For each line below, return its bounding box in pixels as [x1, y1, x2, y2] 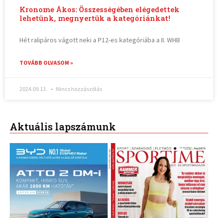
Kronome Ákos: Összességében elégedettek [19, 4, 180, 14]
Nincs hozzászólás [55, 85, 103, 92]
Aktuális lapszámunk [10, 120, 116, 133]
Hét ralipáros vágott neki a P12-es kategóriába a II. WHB [19, 35, 181, 44]
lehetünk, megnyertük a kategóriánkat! [19, 13, 171, 23]
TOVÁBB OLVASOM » [19, 58, 73, 66]
